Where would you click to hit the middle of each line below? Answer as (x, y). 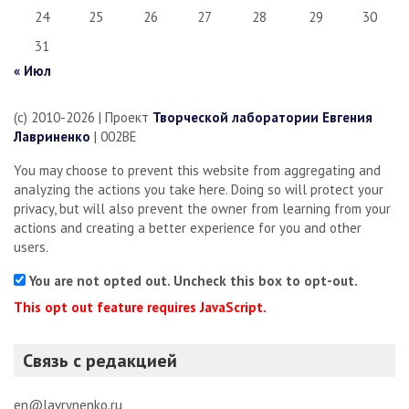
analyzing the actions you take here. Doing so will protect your (199, 189)
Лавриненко (52, 136)
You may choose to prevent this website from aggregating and (197, 170)
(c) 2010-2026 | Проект (83, 117)
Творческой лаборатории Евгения (262, 117)
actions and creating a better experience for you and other (188, 227)
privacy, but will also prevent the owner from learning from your (202, 208)
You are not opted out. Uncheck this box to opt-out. (194, 280)
